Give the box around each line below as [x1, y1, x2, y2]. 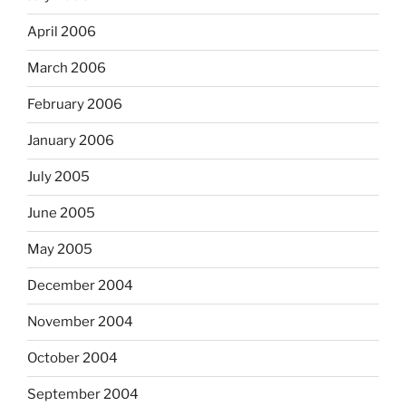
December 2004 [27, 277, 133, 295]
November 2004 [27, 314, 133, 331]
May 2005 [27, 241, 92, 258]
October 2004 [27, 350, 118, 367]
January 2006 [27, 132, 114, 150]
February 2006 [27, 96, 122, 113]
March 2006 [27, 60, 106, 77]
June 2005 [27, 205, 95, 222]
